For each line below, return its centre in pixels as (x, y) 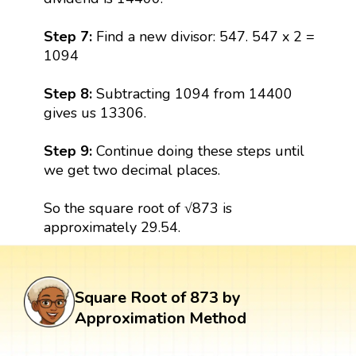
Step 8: (68, 93)
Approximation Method (161, 318)
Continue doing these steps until (200, 151)
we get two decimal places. (132, 170)
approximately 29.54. (112, 227)
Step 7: (70, 36)
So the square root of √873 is (137, 208)
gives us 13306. (95, 112)
